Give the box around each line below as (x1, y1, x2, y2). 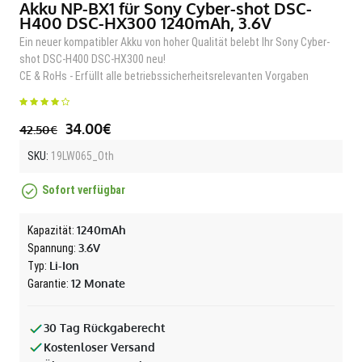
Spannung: (27, 242, 78, 255)
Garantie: (27, 277, 71, 290)
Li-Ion (49, 259, 79, 272)
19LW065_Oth (48, 149, 114, 162)
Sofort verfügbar (42, 183, 125, 197)
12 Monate (71, 276, 125, 290)
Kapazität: (27, 224, 77, 237)
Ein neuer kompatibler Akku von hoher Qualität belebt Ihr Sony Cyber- (19, 36, 330, 48)
